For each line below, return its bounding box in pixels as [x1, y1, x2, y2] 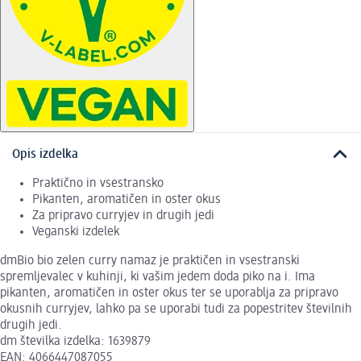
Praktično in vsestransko [32, 176, 164, 190]
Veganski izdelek [32, 225, 119, 239]
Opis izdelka [12, 147, 78, 161]
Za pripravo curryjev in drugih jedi [32, 209, 214, 222]
